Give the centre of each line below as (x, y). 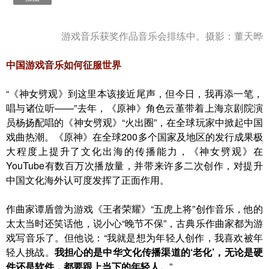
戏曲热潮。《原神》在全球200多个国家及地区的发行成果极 (134, 137)
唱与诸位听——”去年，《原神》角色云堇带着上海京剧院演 (134, 108)
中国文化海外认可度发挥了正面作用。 (88, 180)
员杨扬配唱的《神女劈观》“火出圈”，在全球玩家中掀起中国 (134, 122)
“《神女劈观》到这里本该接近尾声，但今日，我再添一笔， (134, 93)
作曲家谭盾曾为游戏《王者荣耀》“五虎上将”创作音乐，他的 (134, 209)
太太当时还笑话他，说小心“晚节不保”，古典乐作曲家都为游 (134, 223)
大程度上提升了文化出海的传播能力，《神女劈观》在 (134, 151)
